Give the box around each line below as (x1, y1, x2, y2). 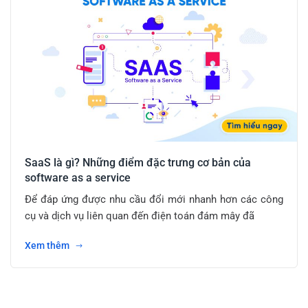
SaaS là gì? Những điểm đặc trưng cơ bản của (25, 156, 251, 170)
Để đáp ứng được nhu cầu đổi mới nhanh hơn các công (25, 193, 283, 206)
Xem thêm (25, 240, 71, 252)
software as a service (25, 171, 131, 185)
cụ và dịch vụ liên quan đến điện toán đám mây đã (25, 210, 254, 223)
